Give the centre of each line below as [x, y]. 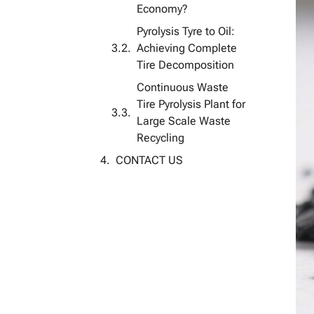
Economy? [162, 9]
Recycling [161, 138]
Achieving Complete [187, 48]
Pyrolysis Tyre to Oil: [186, 31]
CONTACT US [149, 160]
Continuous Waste [183, 87]
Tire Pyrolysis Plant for [191, 104]
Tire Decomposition [185, 65]
